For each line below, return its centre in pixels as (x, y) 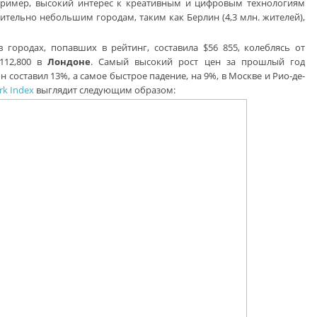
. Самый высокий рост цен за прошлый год (198, 62)
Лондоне (69, 62)
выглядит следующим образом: (105, 90)
